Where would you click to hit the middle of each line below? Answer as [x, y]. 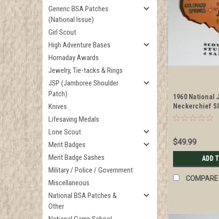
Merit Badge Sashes [77, 157]
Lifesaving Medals [74, 119]
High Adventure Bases [79, 45]
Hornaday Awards [74, 58]
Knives [58, 107]
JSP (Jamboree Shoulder [83, 83]
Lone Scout [65, 132]
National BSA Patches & [83, 196]
